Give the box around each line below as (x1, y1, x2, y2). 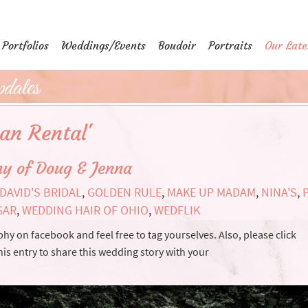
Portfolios (2, 38, 49, 52)
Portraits (208, 38, 252, 52)
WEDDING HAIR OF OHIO (22, 202, 148, 218)
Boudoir (158, 38, 196, 52)
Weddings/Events (61, 38, 146, 52)
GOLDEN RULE (87, 184, 162, 200)
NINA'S (261, 184, 297, 200)
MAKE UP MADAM (167, 184, 256, 200)
